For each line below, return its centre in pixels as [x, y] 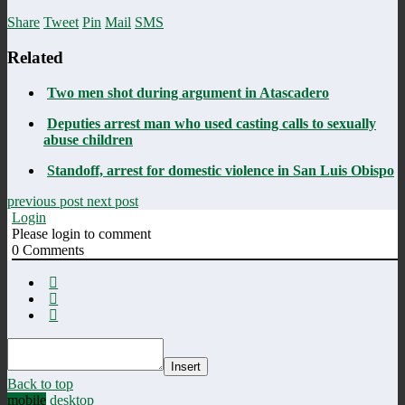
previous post [47, 201]
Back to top [40, 383]
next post [113, 201]
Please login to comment [81, 233]
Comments [52, 250]
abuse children [88, 139]
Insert [186, 366]
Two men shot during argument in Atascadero [188, 92]
